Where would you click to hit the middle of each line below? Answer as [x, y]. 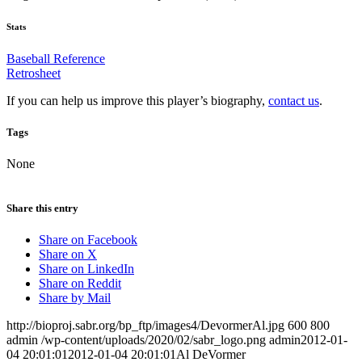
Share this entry [42, 208]
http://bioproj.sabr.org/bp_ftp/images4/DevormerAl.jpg [145, 326]
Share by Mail [75, 298]
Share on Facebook [88, 240]
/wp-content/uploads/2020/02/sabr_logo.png [154, 340]
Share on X [68, 255]
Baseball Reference [56, 58]
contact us [294, 100]
